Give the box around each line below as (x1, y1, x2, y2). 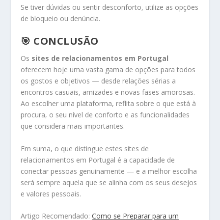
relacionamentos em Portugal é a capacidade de (21, 155, 175, 165)
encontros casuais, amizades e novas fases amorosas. (21, 87, 195, 97)
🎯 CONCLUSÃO (21, 34, 99, 48)
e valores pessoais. (21, 189, 82, 198)
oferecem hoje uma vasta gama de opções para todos (21, 65, 196, 75)
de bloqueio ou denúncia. (21, 13, 101, 23)
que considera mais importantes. (21, 121, 125, 131)
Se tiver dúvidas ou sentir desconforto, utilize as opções (21, 2, 199, 12)
